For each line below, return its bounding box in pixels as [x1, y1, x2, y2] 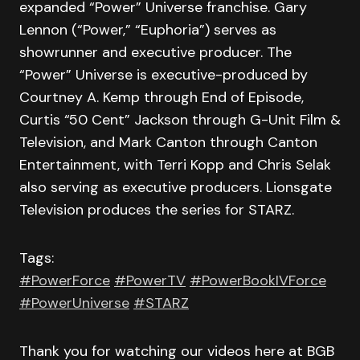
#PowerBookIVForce [190, 271, 326, 290]
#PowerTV [114, 271, 186, 290]
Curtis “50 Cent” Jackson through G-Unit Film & [19, 110, 341, 129]
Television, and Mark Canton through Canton [19, 133, 317, 152]
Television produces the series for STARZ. [19, 200, 294, 219]
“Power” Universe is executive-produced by [19, 65, 308, 84]
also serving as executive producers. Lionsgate [19, 178, 332, 197]
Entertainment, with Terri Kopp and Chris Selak [19, 155, 331, 174]
